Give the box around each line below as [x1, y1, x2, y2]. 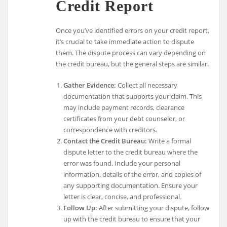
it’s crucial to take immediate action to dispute [56, 37, 195, 47]
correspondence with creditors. [63, 125, 157, 135]
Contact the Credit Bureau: [63, 136, 147, 146]
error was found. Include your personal [63, 159, 180, 168]
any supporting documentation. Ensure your [63, 181, 198, 191]
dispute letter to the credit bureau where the [63, 147, 198, 157]
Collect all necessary [116, 81, 177, 90]
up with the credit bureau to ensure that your [63, 214, 200, 224]
